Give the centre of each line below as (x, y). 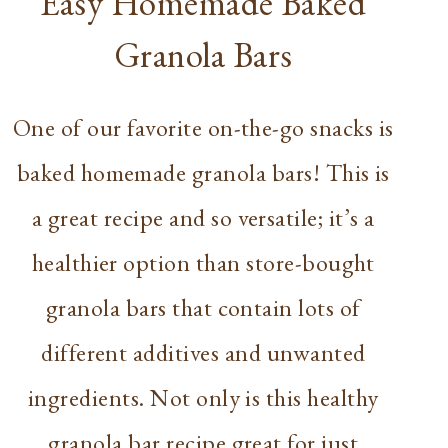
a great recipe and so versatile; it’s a (203, 218)
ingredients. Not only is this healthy (203, 398)
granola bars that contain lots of (203, 308)
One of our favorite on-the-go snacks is (203, 128)
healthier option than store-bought (203, 263)
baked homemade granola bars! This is (203, 173)
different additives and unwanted (203, 353)
